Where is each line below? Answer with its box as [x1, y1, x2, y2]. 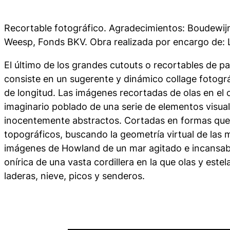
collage [166, 73, 197, 84]
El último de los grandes [4, 59, 110, 70]
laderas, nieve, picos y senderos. [4, 170, 145, 181]
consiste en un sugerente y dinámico [4, 73, 166, 84]
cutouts [110, 59, 143, 70]
